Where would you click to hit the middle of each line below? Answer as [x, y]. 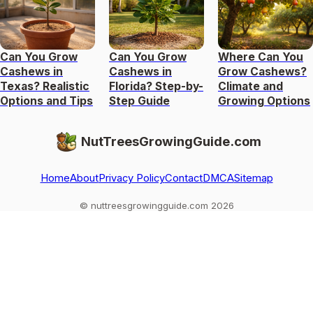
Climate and [250, 86]
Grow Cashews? [262, 71]
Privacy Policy [131, 178]
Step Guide [139, 101]
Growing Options [264, 101]
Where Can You [261, 57]
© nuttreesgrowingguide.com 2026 [156, 205]
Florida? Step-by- [156, 86]
